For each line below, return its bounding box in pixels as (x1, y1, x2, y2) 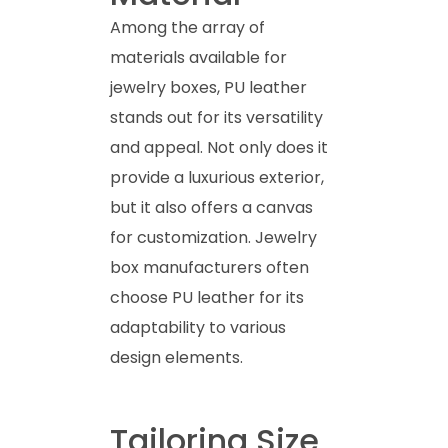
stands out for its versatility (110, 105, 323, 129)
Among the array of (110, 15, 265, 39)
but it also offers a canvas (110, 195, 313, 219)
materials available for (110, 45, 287, 69)
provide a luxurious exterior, (110, 165, 324, 189)
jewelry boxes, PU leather (110, 75, 307, 99)
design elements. (110, 345, 243, 369)
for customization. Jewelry (110, 225, 317, 249)
